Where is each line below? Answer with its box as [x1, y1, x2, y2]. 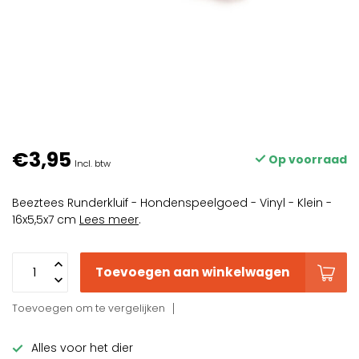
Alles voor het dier [31, 340, 133, 356]
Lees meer [79, 212, 139, 228]
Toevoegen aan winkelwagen [95, 264, 290, 280]
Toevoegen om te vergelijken [12, 301, 165, 315]
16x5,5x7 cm [12, 212, 79, 228]
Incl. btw [75, 157, 111, 170]
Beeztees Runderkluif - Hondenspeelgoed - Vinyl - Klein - [12, 195, 332, 211]
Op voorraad [266, 151, 347, 167]
